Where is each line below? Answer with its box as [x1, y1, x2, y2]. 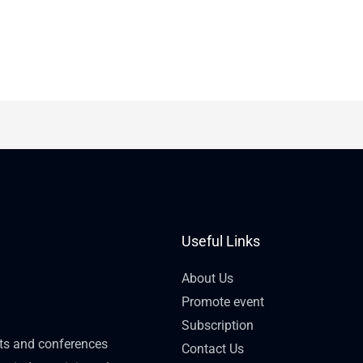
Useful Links [181, 233, 260, 250]
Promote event [181, 294, 264, 310]
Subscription [181, 318, 254, 334]
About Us [181, 271, 233, 287]
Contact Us [181, 341, 244, 357]
